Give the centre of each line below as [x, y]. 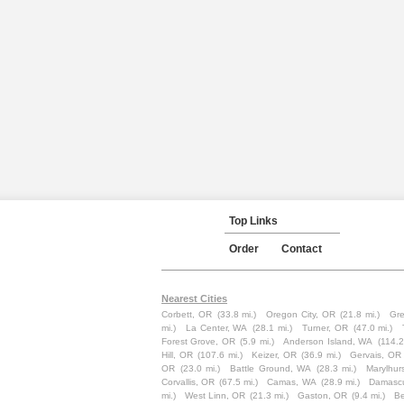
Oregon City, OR [301, 314]
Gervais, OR [376, 355]
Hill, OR [177, 355]
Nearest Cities [194, 298]
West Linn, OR [215, 395]
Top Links [253, 221]
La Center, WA [216, 328]
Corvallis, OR [188, 382]
